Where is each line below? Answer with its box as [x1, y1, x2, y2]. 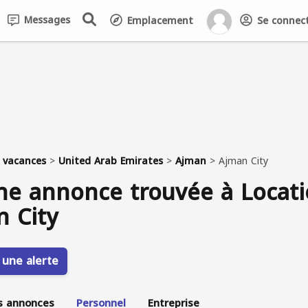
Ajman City [219, 152, 268, 170]
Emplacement [124, 12, 193, 30]
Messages [21, 11, 70, 30]
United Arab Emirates [58, 152, 163, 170]
